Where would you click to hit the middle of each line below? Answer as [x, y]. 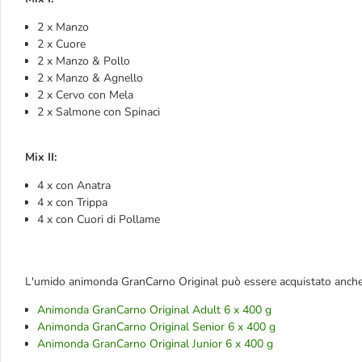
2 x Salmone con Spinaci [99, 112]
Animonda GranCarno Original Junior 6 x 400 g [155, 344]
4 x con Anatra [74, 185]
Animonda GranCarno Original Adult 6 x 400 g [154, 310]
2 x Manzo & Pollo [84, 61]
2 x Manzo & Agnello [90, 78]
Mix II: [41, 157]
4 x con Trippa [72, 202]
